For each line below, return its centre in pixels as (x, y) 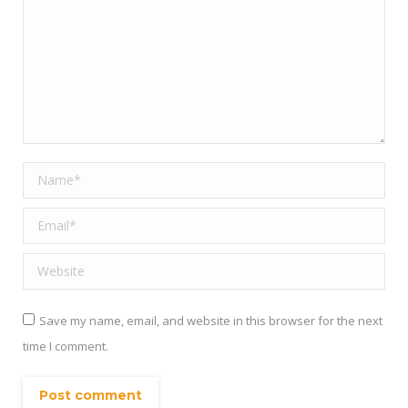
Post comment (91, 395)
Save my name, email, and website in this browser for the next (211, 321)
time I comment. (66, 346)
